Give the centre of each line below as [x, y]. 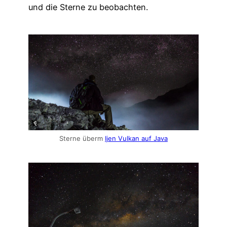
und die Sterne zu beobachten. [88, 7]
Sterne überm [82, 139]
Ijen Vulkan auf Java [136, 139]
